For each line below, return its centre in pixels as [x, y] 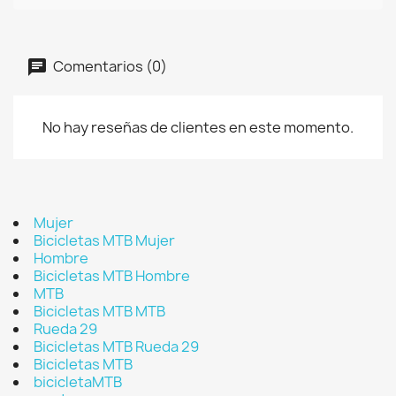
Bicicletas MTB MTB [99, 311]
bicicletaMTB [78, 382]
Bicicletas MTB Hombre [112, 276]
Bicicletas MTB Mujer [104, 240]
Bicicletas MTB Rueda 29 [116, 346]
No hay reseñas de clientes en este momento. [198, 127]
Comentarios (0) [109, 66]
